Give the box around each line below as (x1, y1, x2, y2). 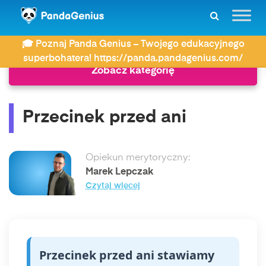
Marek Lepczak (85, 167, 153, 177)
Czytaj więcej (85, 182, 140, 190)
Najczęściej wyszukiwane (45, 31, 144, 40)
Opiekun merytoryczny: (85, 153, 190, 163)
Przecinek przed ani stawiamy (39, 247, 214, 263)
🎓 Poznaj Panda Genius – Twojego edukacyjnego (21, 40, 245, 49)
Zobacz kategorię (91, 66, 175, 76)
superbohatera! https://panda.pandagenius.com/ (23, 54, 243, 64)
